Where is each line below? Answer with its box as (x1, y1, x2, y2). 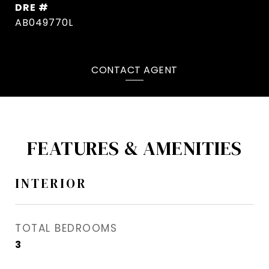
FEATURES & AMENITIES (27, 135, 242, 162)
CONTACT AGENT (91, 62, 178, 77)
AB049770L (15, 15, 73, 29)
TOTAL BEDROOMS (15, 221, 117, 236)
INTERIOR (15, 175, 87, 193)
